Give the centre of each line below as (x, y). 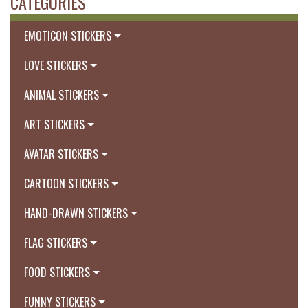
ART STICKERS (54, 125)
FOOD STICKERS (57, 273)
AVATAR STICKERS (61, 154)
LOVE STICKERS (56, 66)
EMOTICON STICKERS (68, 36)
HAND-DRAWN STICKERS (76, 213)
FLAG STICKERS (56, 243)
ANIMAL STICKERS (62, 95)
